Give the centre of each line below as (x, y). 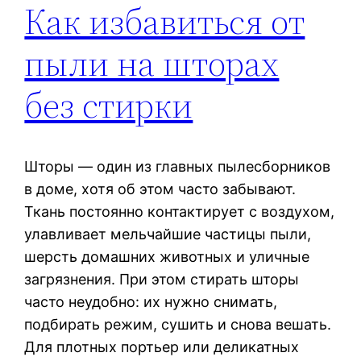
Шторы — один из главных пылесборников (178, 167)
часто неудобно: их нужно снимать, (151, 302)
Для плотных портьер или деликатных (162, 347)
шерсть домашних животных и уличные (167, 257)
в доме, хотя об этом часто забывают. (160, 189)
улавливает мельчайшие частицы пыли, (168, 234)
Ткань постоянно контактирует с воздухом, (180, 212)
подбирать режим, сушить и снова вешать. (178, 325)
